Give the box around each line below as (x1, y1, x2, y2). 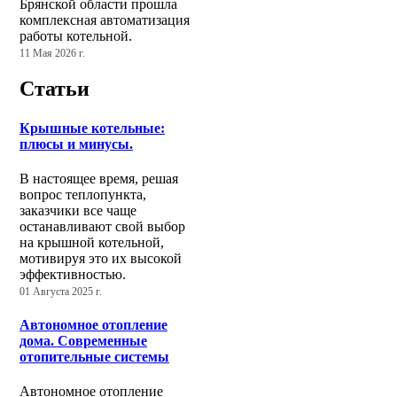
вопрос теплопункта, (19, 186, 146, 202)
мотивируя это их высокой (19, 250, 182, 266)
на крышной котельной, (19, 234, 164, 250)
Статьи (19, 77, 90, 101)
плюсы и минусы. (19, 136, 133, 152)
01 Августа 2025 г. (19, 285, 102, 297)
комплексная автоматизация (19, 12, 190, 27)
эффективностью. (19, 266, 126, 282)
